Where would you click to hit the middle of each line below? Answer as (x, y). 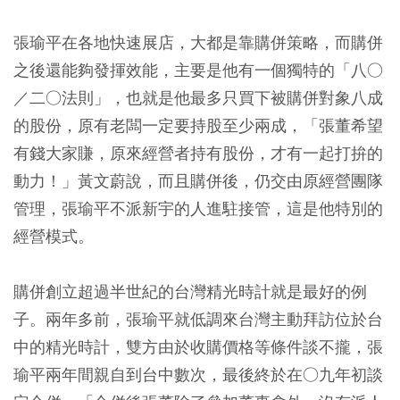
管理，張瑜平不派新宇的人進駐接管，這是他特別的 (198, 208)
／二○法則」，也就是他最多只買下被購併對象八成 (198, 98)
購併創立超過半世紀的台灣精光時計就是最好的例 (190, 292)
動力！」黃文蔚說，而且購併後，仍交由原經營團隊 (198, 181)
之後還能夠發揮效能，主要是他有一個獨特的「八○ (198, 70)
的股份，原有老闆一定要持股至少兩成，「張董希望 (198, 125)
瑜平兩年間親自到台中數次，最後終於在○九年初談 (198, 375)
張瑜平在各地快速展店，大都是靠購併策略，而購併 (198, 42)
